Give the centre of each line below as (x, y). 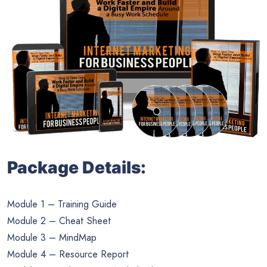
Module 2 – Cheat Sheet (59, 221)
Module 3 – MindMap (52, 238)
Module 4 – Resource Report (68, 254)
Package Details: (77, 168)
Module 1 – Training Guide (62, 204)
